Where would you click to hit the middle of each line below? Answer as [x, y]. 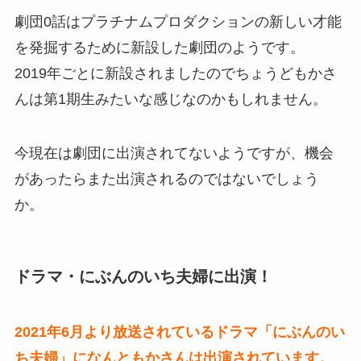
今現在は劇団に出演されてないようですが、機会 [174, 154]
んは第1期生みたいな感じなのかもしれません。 [170, 99]
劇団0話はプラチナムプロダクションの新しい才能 [178, 21]
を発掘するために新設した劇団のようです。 [159, 47]
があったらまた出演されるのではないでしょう [166, 179]
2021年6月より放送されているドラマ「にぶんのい [179, 332]
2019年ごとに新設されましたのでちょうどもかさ [175, 73]
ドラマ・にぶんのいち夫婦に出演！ [143, 276]
